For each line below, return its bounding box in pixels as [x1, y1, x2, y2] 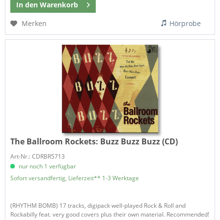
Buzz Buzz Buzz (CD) [100, 136, 178, 147]
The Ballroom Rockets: [10, 136, 101, 147]
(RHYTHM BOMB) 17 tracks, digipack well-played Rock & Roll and [10, 201, 186, 210]
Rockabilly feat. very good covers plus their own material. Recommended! [10, 210, 210, 219]
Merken [22, 18, 47, 28]
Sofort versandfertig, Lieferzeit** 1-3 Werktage [10, 173, 139, 182]
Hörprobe [169, 18, 201, 28]
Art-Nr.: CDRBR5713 [10, 152, 65, 161]
